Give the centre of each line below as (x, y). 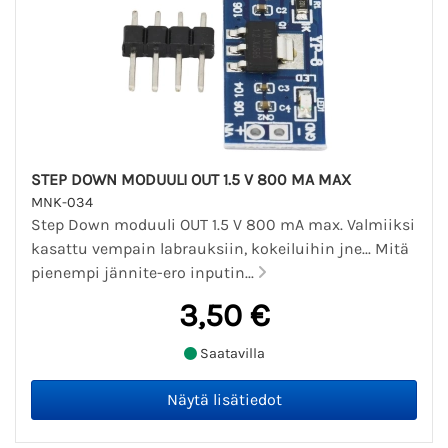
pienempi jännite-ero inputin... (144, 273)
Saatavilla (230, 353)
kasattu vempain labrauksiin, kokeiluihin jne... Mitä (220, 249)
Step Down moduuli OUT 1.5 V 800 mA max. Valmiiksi (223, 225)
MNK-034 (62, 203)
